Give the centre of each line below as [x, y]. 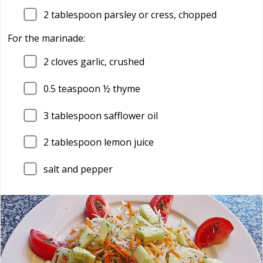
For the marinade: [46, 38]
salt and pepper [78, 169]
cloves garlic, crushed [97, 62]
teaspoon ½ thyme [98, 88]
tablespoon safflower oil [103, 115]
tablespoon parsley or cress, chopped [133, 15]
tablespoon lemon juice [101, 142]
